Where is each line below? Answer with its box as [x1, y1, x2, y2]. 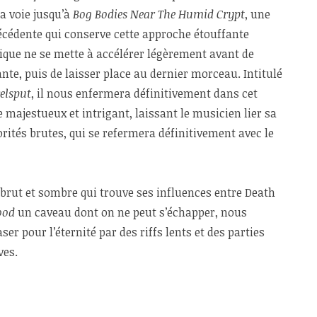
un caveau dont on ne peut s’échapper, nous [18, 204, 247, 221]
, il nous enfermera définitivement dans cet [31, 86, 258, 102]
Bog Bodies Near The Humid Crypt [73, 6, 245, 23]
